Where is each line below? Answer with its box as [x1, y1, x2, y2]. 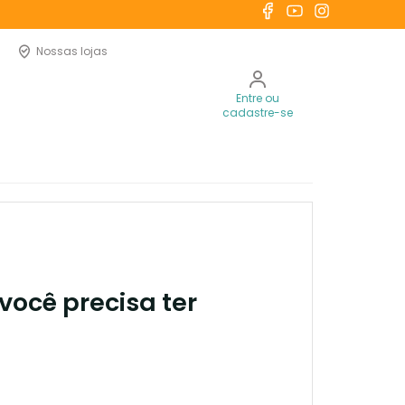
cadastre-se [222, 105, 293, 120]
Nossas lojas [36, 43, 108, 59]
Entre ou [236, 90, 279, 106]
